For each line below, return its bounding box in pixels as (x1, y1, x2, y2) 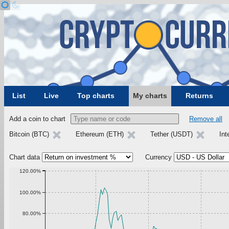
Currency (145, 153, 172, 161)
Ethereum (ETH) (76, 130, 126, 138)
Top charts (77, 91, 114, 100)
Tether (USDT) (150, 130, 195, 138)
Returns (186, 91, 213, 100)
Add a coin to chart (9, 115, 65, 123)
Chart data (9, 153, 40, 161)
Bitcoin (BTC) (9, 130, 51, 138)
